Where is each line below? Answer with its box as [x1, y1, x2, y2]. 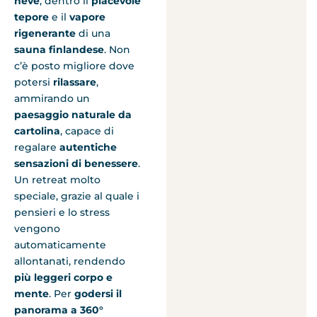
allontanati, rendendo [14, 255, 125, 268]
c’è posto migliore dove [14, 59, 134, 73]
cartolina [14, 125, 60, 138]
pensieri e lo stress [14, 206, 110, 219]
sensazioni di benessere [14, 157, 138, 171]
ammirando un [14, 92, 90, 105]
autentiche [59, 141, 117, 154]
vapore [67, 11, 105, 24]
